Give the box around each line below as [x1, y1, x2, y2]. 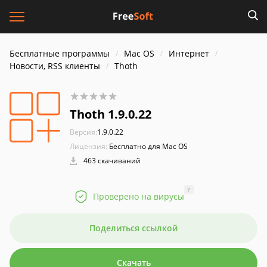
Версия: [70, 127, 97, 137]
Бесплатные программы [10, 48, 110, 59]
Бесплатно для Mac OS [109, 141, 188, 151]
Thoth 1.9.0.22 [70, 106, 151, 122]
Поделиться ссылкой [89, 222, 178, 234]
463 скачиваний [82, 156, 141, 166]
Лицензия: [70, 141, 107, 151]
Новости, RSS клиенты [10, 60, 100, 72]
